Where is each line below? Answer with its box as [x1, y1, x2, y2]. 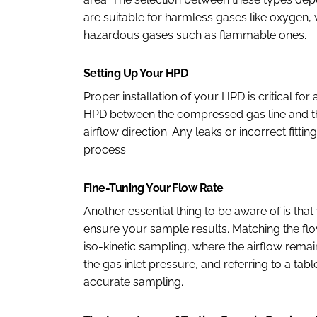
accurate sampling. [83, 275, 183, 289]
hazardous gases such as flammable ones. [83, 28, 306, 42]
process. [83, 143, 128, 156]
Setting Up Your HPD [83, 67, 188, 80]
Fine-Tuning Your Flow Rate [83, 181, 224, 195]
